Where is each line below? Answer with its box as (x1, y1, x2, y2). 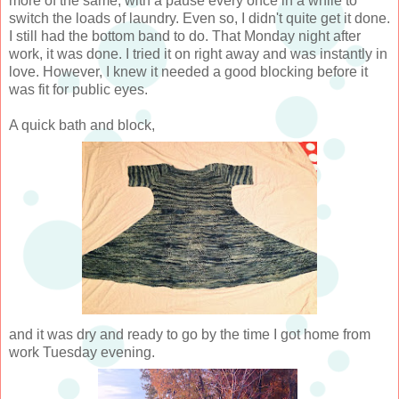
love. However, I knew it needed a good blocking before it (9, 64, 368, 80)
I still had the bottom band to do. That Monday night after (9, 28, 361, 45)
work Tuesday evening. (9, 345, 155, 361)
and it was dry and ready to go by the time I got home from (9, 327, 370, 343)
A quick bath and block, (9, 118, 155, 134)
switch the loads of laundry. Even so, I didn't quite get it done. (9, 11, 390, 27)
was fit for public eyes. (9, 82, 148, 98)
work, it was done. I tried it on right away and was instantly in (9, 46, 387, 62)
